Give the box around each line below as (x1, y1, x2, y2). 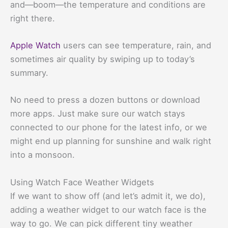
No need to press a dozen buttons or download (10, 95, 200, 105)
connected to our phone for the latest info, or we (10, 122, 207, 133)
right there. (10, 13, 55, 23)
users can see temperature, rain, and (61, 40, 211, 51)
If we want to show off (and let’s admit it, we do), (10, 190, 206, 201)
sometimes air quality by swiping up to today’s (10, 54, 195, 65)
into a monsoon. (10, 150, 75, 160)
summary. (10, 68, 48, 78)
